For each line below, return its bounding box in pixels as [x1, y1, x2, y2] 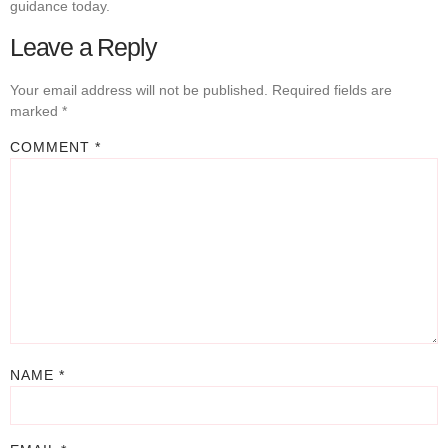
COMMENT [10, 139, 95, 156]
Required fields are [272, 81, 392, 98]
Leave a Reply [10, 32, 157, 61]
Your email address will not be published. [10, 81, 268, 98]
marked [10, 102, 62, 119]
